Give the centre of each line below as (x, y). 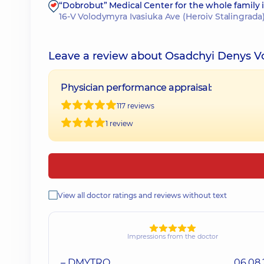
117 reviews (136, 105)
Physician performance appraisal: (136, 88)
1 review (119, 123)
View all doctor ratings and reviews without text (142, 195)
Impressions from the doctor (173, 237)
